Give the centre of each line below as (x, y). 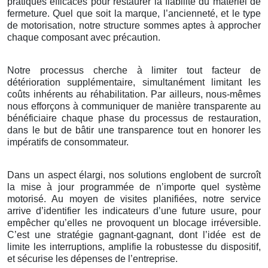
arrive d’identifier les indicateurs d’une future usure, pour (134, 211)
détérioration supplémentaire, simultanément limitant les (134, 83)
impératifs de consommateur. (68, 142)
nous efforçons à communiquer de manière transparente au (134, 106)
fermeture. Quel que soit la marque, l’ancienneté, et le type (134, 14)
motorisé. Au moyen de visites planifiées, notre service (134, 199)
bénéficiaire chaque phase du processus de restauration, (134, 118)
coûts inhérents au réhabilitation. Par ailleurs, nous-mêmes (134, 95)
